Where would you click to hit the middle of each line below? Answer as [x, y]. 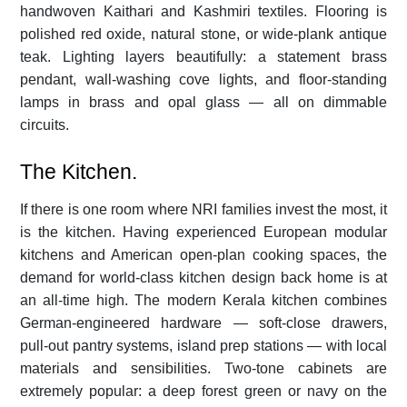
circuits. [45, 124]
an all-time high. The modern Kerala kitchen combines [203, 300]
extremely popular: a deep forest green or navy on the [203, 391]
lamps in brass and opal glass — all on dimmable [203, 102]
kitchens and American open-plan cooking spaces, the [203, 254]
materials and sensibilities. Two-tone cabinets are [203, 368]
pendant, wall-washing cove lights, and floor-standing [203, 79]
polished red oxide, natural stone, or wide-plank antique [203, 34]
